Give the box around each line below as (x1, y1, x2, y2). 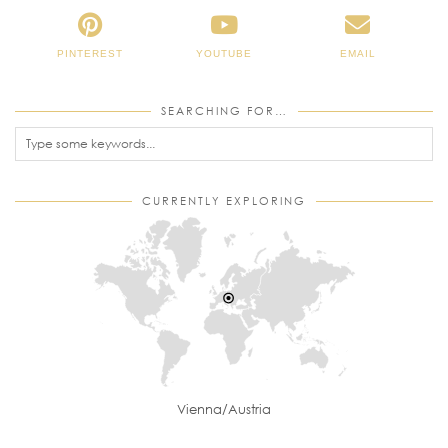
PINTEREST (57, 47, 124, 59)
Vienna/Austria (177, 400, 271, 417)
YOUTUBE (196, 47, 252, 59)
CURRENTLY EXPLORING (142, 193, 306, 207)
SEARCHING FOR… (160, 103, 288, 117)
